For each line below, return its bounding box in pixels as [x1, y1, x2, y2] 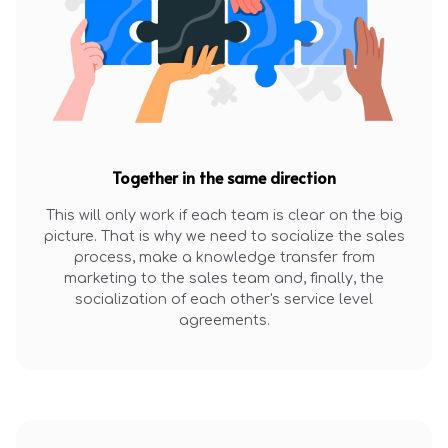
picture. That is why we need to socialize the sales [43, 228, 405, 245]
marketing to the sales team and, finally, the [64, 270, 384, 287]
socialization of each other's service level [75, 291, 373, 308]
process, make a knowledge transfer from [73, 249, 375, 266]
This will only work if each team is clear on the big [45, 207, 403, 224]
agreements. [178, 312, 270, 329]
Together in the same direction [112, 166, 336, 189]
